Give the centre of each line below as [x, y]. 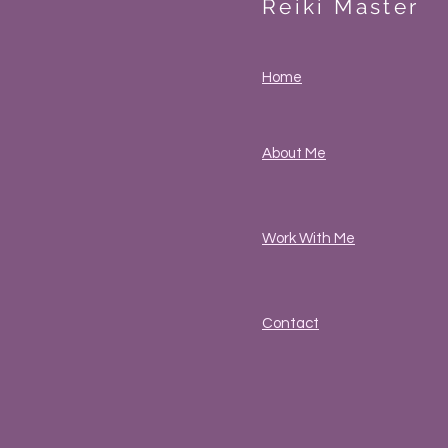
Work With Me [308, 239]
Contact [290, 324]
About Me [294, 154]
